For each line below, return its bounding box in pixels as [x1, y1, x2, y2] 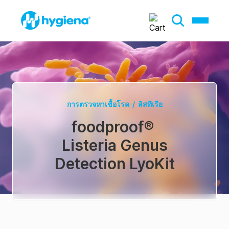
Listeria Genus [61, 136, 168, 154]
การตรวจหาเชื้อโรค [66, 100, 129, 108]
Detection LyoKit [54, 154, 175, 173]
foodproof [72, 118, 144, 136]
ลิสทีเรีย [138, 100, 163, 108]
